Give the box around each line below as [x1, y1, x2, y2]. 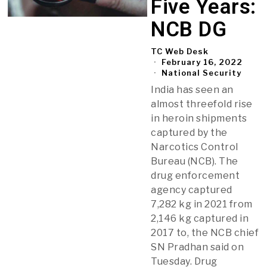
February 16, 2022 [159, 57, 243, 67]
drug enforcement [151, 169, 240, 181]
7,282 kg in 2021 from [151, 198, 253, 210]
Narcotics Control [151, 141, 238, 153]
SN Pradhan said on [151, 241, 244, 253]
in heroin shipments [151, 112, 247, 124]
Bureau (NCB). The [151, 155, 238, 167]
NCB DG [151, 17, 227, 42]
